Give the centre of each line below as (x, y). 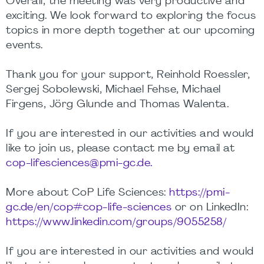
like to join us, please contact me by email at (120, 148)
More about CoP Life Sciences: (88, 193)
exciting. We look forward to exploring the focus (131, 16)
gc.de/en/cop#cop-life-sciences (89, 207)
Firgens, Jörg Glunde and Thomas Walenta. (118, 104)
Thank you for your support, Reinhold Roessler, (128, 75)
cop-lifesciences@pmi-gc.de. (79, 163)
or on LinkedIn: (210, 207)
